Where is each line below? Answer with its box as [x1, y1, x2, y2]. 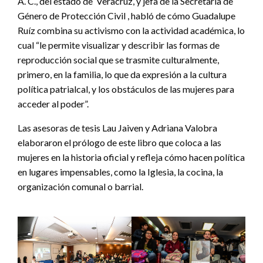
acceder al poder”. [18, 98, 89, 110]
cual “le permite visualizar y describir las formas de [18, 39, 220, 51]
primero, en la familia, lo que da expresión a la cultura [18, 69, 227, 80]
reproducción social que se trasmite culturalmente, [18, 54, 219, 66]
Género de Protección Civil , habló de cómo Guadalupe [18, 10, 235, 22]
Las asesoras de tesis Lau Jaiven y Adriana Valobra [18, 122, 217, 134]
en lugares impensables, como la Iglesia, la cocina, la [18, 166, 223, 178]
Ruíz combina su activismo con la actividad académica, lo [18, 25, 245, 36]
